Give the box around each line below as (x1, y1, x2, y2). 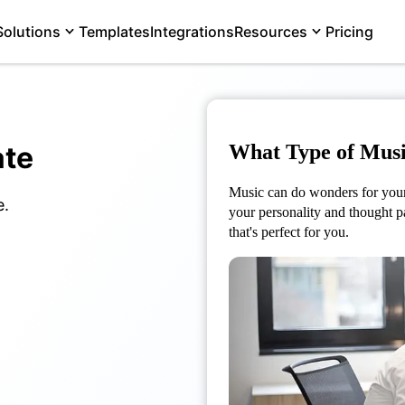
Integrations (149, 22, 234, 41)
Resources (233, 22, 307, 41)
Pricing (325, 22, 373, 41)
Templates (78, 22, 150, 41)
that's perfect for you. (229, 224, 349, 240)
